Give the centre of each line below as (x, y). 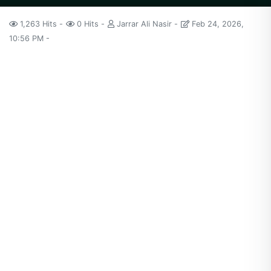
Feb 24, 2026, (217, 24)
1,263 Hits (38, 24)
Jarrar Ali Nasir (144, 24)
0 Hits (88, 24)
